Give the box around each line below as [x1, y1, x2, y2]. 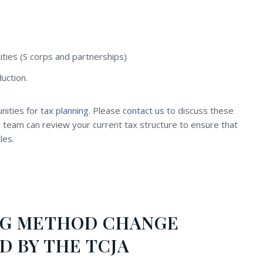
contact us [123, 104, 164, 117]
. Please [89, 104, 123, 117]
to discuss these [164, 104, 234, 117]
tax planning [41, 104, 89, 117]
